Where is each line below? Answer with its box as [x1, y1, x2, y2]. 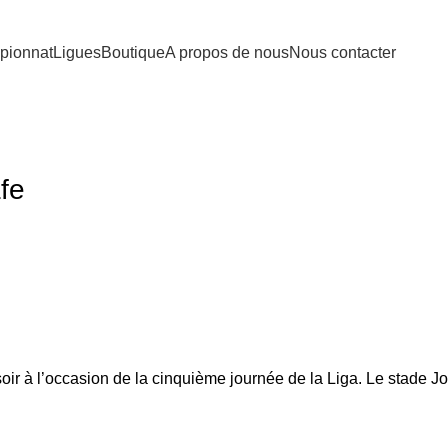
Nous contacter [288, 44, 396, 61]
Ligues [52, 44, 101, 61]
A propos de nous [164, 44, 289, 61]
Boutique [100, 44, 165, 61]
